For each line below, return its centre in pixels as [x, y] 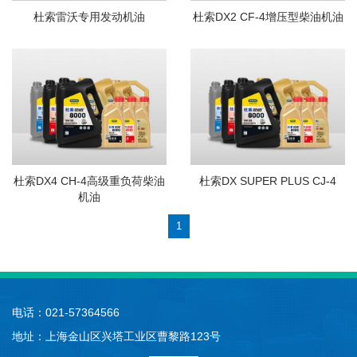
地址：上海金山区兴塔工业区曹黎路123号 [116, 336]
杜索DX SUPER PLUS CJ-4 [268, 180]
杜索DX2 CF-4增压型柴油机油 [268, 17]
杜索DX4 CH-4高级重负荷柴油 [89, 180]
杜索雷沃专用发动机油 [89, 17]
